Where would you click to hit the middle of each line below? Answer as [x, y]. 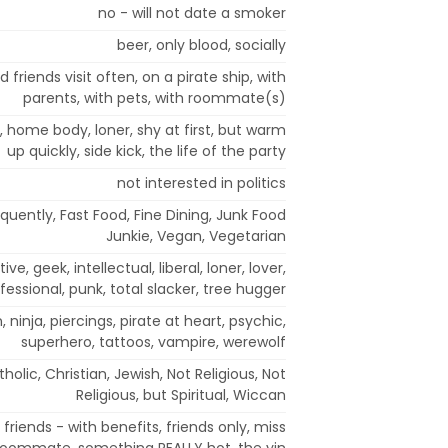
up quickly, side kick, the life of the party [146, 150]
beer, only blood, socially [201, 44]
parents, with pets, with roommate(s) [154, 97]
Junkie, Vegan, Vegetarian [196, 235]
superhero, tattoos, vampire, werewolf [153, 341]
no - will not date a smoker [192, 12]
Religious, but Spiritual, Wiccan [181, 394]
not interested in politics [201, 182]
